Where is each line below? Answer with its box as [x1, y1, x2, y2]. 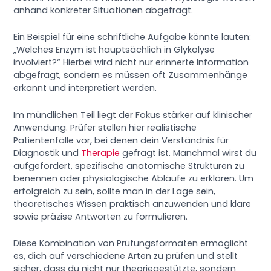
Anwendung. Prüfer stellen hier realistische [13, 121, 197, 134]
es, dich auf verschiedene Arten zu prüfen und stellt [13, 250, 238, 263]
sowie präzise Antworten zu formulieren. [13, 210, 188, 223]
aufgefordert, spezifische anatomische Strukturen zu [13, 159, 245, 172]
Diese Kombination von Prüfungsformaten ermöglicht [13, 237, 249, 250]
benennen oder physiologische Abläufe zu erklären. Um [13, 172, 254, 184]
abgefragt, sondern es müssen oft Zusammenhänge [13, 69, 248, 82]
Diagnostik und [13, 146, 82, 159]
